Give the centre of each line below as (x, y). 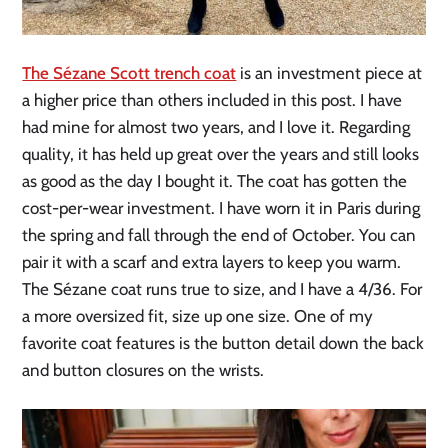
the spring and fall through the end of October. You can (219, 235)
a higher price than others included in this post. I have (212, 100)
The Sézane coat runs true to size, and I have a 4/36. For (222, 289)
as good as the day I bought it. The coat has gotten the (215, 181)
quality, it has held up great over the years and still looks (221, 154)
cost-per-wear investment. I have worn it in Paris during (221, 208)
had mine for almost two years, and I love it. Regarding (216, 127)
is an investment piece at (329, 73)
